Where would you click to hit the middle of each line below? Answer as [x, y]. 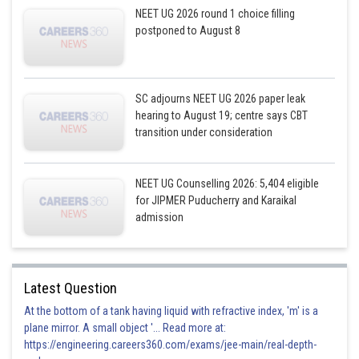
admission [160, 217]
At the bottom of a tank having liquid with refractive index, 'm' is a [171, 311]
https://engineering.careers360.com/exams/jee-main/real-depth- [170, 345]
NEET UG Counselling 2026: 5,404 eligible [228, 184]
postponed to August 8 [188, 30]
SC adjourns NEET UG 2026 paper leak [221, 99]
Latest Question [71, 288]
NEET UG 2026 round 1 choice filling [216, 14]
